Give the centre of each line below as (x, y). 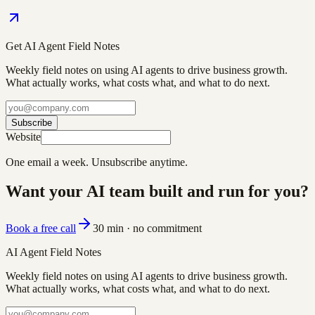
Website (23, 136)
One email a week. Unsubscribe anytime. (97, 162)
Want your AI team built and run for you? (157, 192)
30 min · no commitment (147, 229)
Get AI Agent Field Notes (63, 46)
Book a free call (41, 229)
